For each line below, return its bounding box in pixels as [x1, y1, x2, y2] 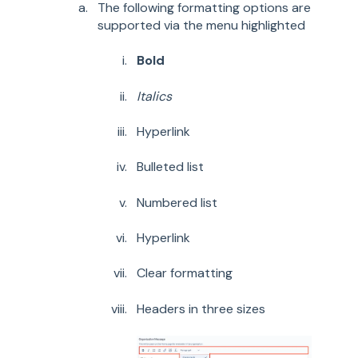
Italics [137, 87, 172, 105]
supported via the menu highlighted [97, 16, 305, 34]
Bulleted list [137, 158, 204, 176]
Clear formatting [137, 265, 233, 282]
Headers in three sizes [137, 300, 265, 317]
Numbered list [137, 193, 217, 211]
